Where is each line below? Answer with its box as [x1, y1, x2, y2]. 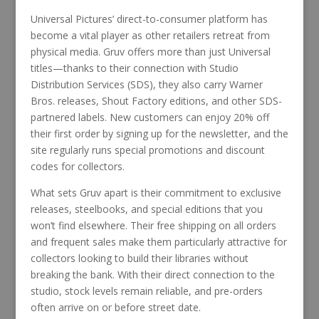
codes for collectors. [30, 159, 125, 173]
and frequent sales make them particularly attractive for [30, 234, 287, 249]
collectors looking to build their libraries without [30, 251, 249, 265]
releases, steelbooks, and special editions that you [30, 202, 263, 216]
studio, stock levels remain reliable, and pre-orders [30, 283, 263, 298]
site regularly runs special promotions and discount [30, 142, 265, 157]
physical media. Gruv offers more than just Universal [30, 44, 271, 58]
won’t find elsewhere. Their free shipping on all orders [30, 218, 276, 232]
